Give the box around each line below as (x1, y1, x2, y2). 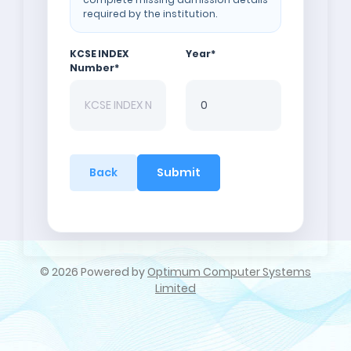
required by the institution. (83, 7, 217, 20)
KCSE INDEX (70, 47, 128, 60)
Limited (155, 280, 196, 296)
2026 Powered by (52, 264, 147, 280)
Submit (157, 165, 201, 180)
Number (70, 61, 114, 74)
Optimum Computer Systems (147, 264, 311, 280)
